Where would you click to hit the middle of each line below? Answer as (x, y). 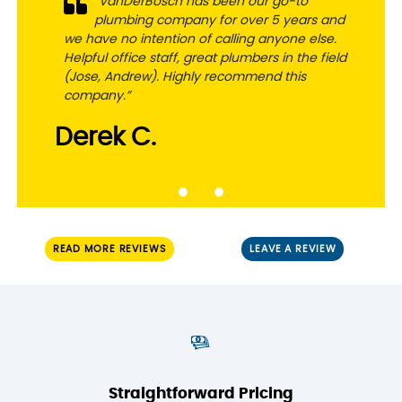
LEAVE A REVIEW (293, 249)
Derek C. (105, 138)
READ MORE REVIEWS (109, 249)
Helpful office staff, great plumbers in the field (205, 58)
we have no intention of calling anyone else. (200, 39)
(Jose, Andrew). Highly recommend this (184, 77)
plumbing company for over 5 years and (220, 20)
